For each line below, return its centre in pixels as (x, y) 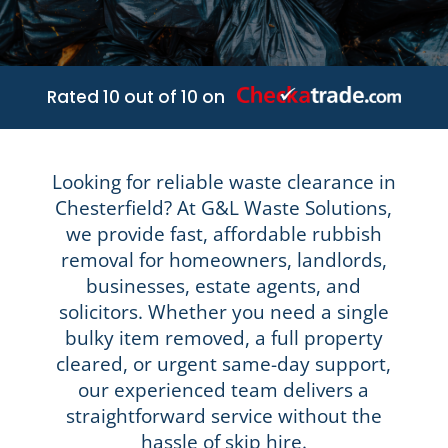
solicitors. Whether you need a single (223, 312)
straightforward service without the (223, 416)
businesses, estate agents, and (224, 286)
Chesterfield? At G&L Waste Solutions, (224, 208)
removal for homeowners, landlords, (223, 260)
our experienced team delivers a (224, 390)
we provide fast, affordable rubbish (223, 234)
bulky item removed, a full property (223, 338)
